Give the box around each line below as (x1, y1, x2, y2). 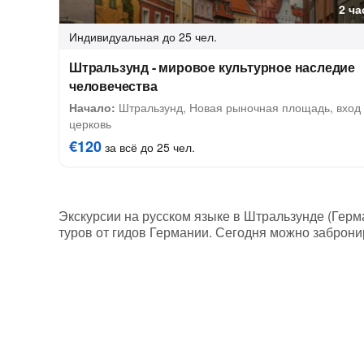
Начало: (69, 99, 115, 115)
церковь (69, 115, 111, 132)
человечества (69, 76, 158, 95)
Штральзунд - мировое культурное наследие (69, 58, 355, 76)
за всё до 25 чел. (102, 139, 195, 155)
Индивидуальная (69, 28, 159, 45)
